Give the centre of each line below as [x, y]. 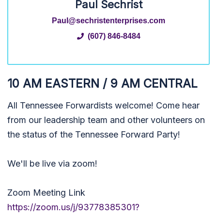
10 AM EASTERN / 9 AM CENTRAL [102, 83]
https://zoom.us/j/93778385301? [73, 207]
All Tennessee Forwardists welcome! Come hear [103, 105]
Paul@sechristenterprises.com [108, 20]
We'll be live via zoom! [52, 163]
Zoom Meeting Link [46, 193]
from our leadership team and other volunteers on [106, 120]
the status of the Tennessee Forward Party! [94, 134]
